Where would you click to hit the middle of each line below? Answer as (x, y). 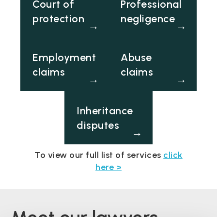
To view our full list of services (99, 155)
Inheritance (105, 110)
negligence (148, 18)
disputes (98, 125)
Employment (64, 57)
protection (59, 18)
